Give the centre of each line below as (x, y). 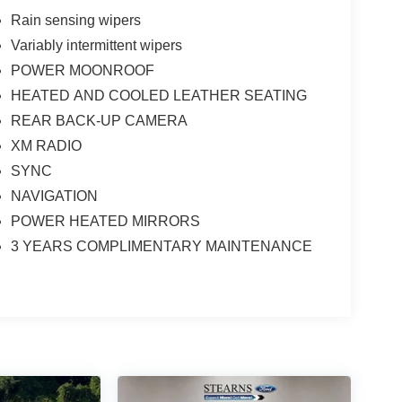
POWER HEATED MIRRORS (105, 221)
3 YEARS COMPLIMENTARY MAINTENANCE (161, 246)
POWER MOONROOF (82, 70)
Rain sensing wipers (75, 20)
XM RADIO (46, 146)
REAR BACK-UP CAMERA (99, 121)
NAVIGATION (54, 196)
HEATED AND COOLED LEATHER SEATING (158, 96)
